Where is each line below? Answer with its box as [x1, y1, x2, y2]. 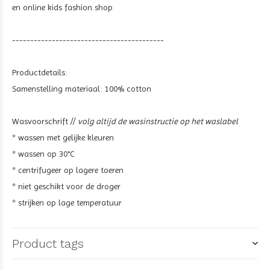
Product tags [12, 236, 84, 251]
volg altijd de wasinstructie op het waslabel [78, 116, 238, 126]
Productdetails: [12, 67, 67, 77]
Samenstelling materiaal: [12, 84, 105, 93]
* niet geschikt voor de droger [12, 181, 121, 191]
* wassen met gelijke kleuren [12, 133, 114, 142]
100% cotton [105, 84, 151, 93]
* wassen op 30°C [12, 149, 75, 159]
